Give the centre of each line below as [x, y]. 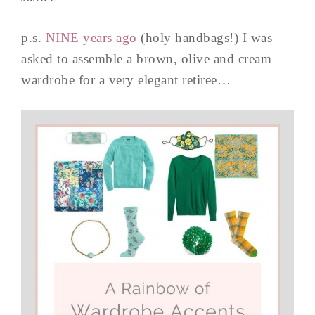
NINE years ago [91, 37]
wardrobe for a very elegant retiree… [126, 79]
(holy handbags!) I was [204, 37]
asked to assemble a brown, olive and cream [146, 58]
